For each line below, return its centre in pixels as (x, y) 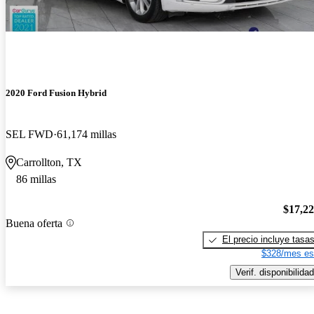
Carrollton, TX (49, 163)
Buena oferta (34, 223)
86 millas (36, 179)
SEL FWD (29, 135)
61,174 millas (87, 135)
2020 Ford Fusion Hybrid (56, 93)
